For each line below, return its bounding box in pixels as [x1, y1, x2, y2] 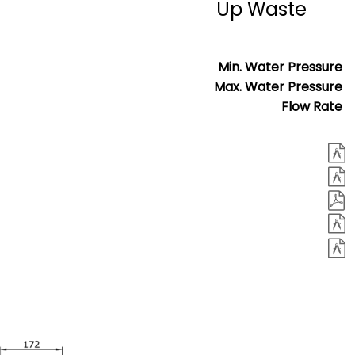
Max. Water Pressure [214, 78, 342, 96]
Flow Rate [281, 97, 342, 116]
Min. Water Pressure [218, 58, 342, 76]
